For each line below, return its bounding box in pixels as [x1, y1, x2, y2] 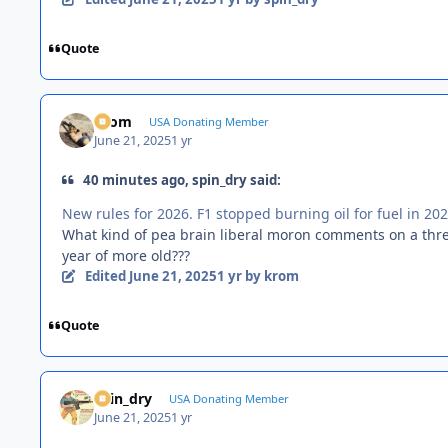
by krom [241, 266, 299, 285]
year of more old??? [62, 245, 190, 265]
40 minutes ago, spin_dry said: [83, 170, 282, 189]
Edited [84, 266, 129, 285]
